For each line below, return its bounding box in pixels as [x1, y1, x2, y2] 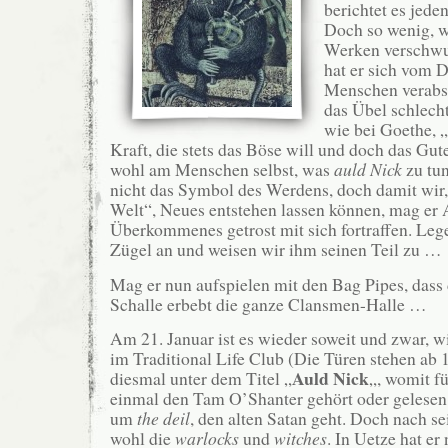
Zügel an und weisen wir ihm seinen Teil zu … [110, 237, 442, 262]
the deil [137, 406, 190, 431]
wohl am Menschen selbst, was [110, 157, 334, 182]
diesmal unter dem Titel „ [110, 366, 292, 391]
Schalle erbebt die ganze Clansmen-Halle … [110, 291, 427, 316]
